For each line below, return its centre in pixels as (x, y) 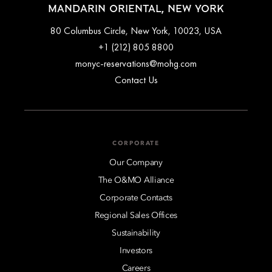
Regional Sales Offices (136, 215)
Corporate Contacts (136, 198)
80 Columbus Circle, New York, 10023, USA (136, 30)
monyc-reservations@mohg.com (136, 63)
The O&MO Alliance (136, 180)
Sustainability (136, 233)
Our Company (136, 162)
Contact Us (136, 80)
